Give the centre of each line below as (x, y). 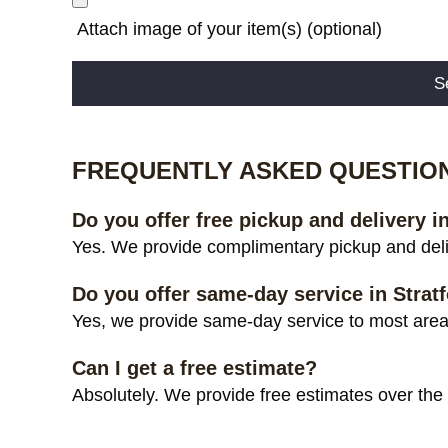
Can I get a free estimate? (194, 367)
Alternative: (112, 117)
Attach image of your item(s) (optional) (227, 29)
